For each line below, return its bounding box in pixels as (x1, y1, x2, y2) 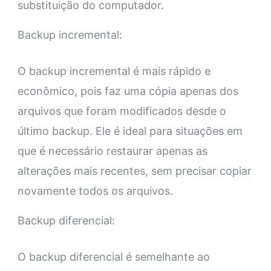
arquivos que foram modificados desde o (17, 105, 226, 118)
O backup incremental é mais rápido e (17, 65, 211, 78)
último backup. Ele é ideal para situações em (17, 125, 243, 138)
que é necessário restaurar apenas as (17, 145, 207, 158)
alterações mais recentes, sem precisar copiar (17, 165, 252, 178)
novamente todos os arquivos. (17, 184, 173, 198)
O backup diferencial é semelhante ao (17, 250, 210, 264)
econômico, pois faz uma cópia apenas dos (17, 85, 238, 98)
